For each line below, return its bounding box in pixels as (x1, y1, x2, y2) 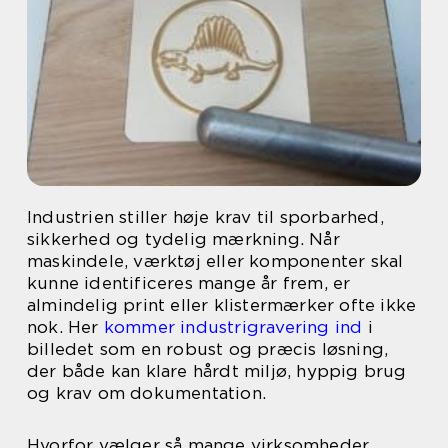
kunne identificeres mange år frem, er (27, 273, 351, 293)
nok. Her (27, 317, 104, 337)
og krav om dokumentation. (27, 383, 266, 403)
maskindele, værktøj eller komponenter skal (27, 251, 404, 271)
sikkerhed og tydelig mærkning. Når (27, 229, 340, 249)
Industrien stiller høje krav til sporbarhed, (27, 207, 384, 227)
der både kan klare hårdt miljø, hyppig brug (27, 361, 407, 381)
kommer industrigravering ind (103, 317, 363, 337)
